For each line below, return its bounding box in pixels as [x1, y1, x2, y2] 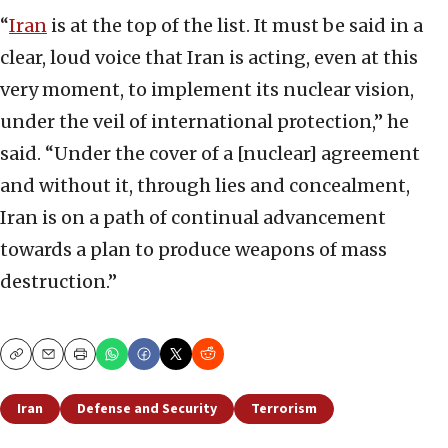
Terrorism [251, 398, 317, 419]
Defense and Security [77, 398, 217, 419]
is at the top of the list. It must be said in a [47, 13, 423, 37]
